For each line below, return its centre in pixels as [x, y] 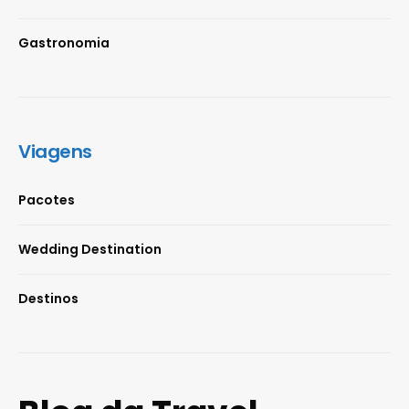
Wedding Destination [90, 249]
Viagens [55, 152]
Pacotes [47, 200]
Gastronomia [64, 43]
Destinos [48, 299]
